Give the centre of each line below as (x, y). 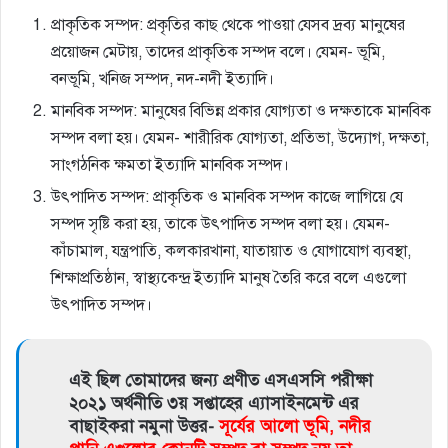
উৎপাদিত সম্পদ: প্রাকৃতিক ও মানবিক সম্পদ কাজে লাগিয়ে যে (227, 196)
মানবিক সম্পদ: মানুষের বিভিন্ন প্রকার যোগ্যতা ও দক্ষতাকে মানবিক (241, 110)
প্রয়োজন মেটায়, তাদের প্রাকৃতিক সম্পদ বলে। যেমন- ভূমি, (218, 51)
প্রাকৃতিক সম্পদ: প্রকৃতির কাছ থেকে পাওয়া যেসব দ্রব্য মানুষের (228, 24)
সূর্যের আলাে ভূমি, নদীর (295, 426)
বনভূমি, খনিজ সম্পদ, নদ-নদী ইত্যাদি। (162, 78)
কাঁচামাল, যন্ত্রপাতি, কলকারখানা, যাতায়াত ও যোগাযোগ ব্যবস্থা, (231, 250)
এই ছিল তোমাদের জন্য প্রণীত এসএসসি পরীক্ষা (221, 380)
